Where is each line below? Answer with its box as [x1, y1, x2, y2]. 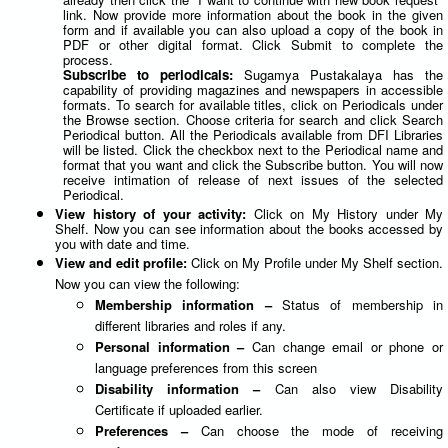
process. [63, 49, 113, 69]
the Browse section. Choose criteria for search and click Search [63, 109, 443, 129]
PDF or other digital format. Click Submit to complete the [63, 34, 443, 54]
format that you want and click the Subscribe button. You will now [63, 154, 443, 174]
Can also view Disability [274, 378, 443, 398]
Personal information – [95, 336, 252, 356]
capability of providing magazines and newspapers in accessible [63, 79, 443, 99]
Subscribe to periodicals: [63, 64, 244, 84]
